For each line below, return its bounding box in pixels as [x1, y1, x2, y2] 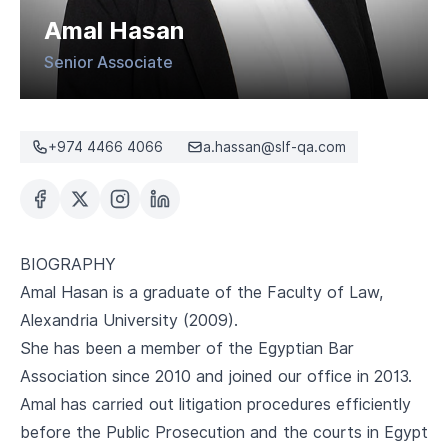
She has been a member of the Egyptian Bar [20, 339, 354, 359]
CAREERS [24, 3, 138, 32]
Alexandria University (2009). [20, 311, 238, 331]
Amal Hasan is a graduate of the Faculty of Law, [20, 283, 383, 303]
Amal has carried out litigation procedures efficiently [20, 395, 411, 415]
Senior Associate [44, 53, 173, 73]
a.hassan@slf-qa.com [203, 139, 346, 156]
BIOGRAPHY [20, 255, 116, 275]
